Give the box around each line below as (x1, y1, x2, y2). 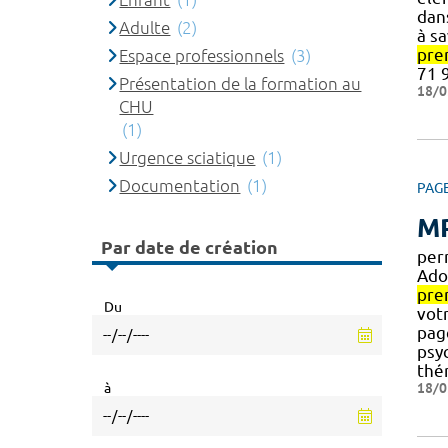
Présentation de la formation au (119, 74, 362, 93)
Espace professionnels (119, 46, 285, 65)
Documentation (119, 176, 241, 195)
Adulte (119, 18, 171, 37)
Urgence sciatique (119, 148, 256, 167)
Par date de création (101, 236, 278, 257)
